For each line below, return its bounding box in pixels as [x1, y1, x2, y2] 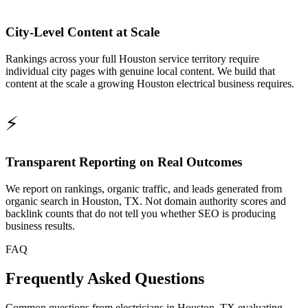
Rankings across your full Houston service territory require [5, 52, 259, 65]
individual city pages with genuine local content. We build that [5, 65, 275, 77]
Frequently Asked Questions [5, 269, 204, 287]
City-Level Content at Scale [5, 24, 159, 39]
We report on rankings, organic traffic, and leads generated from [5, 182, 282, 195]
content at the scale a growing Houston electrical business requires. [5, 77, 294, 89]
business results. [5, 219, 75, 232]
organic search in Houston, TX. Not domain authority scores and [5, 195, 286, 207]
